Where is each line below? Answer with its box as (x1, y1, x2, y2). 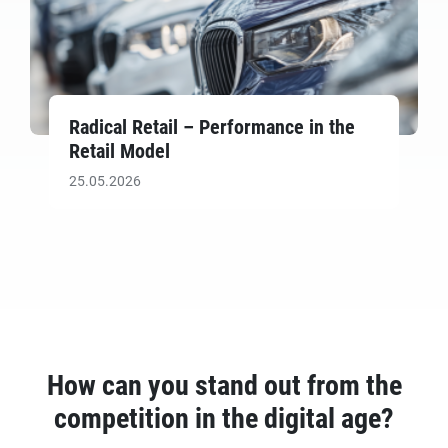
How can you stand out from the (46, 369, 402, 402)
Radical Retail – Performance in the (69, 115, 356, 139)
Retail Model (69, 139, 171, 163)
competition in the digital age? (54, 402, 394, 435)
